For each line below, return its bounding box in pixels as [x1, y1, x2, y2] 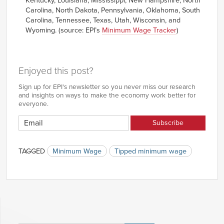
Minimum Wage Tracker [102, 25, 177, 34]
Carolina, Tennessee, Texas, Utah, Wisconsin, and [25, 15, 181, 24]
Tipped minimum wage [114, 146, 187, 155]
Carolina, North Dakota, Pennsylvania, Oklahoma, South [25, 5, 200, 14]
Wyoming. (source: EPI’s [25, 25, 102, 34]
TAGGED [18, 146, 45, 155]
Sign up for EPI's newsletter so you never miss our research [18, 82, 195, 91]
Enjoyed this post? [18, 65, 93, 77]
